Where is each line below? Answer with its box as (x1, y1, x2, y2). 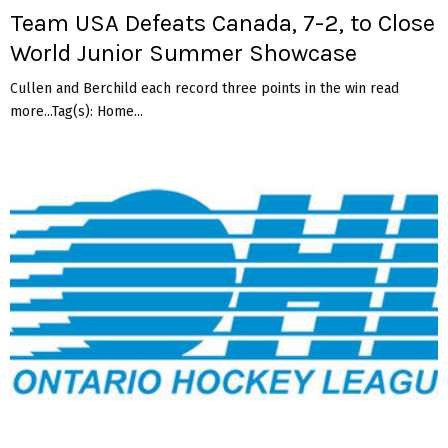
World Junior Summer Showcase (10, 38, 357, 67)
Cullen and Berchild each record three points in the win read (10, 79, 399, 97)
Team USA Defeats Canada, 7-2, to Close (10, 8, 435, 37)
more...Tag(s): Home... (10, 102, 143, 120)
